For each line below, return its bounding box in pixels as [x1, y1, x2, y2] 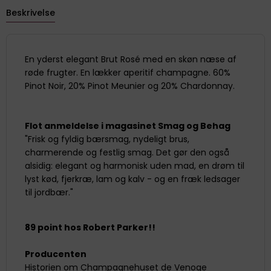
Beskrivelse [6, 6, 55, 19]
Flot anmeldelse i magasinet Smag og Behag [25, 119, 230, 132]
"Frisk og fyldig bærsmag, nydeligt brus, [25, 132, 189, 145]
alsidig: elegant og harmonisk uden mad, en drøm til [25, 159, 244, 172]
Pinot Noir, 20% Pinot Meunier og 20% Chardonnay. [25, 79, 235, 92]
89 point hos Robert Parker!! [25, 221, 155, 233]
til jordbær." [25, 186, 73, 198]
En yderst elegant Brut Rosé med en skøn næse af [25, 53, 237, 65]
